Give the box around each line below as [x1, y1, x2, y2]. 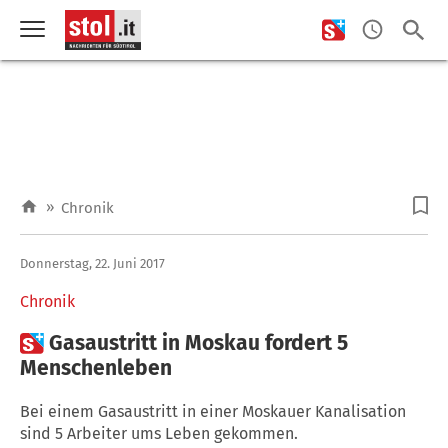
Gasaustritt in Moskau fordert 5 [49, 329, 348, 356]
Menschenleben [20, 354, 172, 381]
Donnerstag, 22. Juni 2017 [20, 255, 165, 271]
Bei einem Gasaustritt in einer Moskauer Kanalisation [20, 401, 406, 421]
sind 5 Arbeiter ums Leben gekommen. [20, 423, 298, 443]
